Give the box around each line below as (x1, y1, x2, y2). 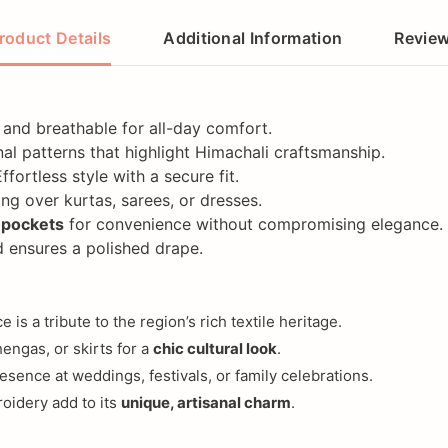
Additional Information (163, 27, 343, 48)
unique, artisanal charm (121, 392, 291, 412)
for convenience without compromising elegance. (69, 213, 443, 234)
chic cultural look (153, 338, 277, 358)
